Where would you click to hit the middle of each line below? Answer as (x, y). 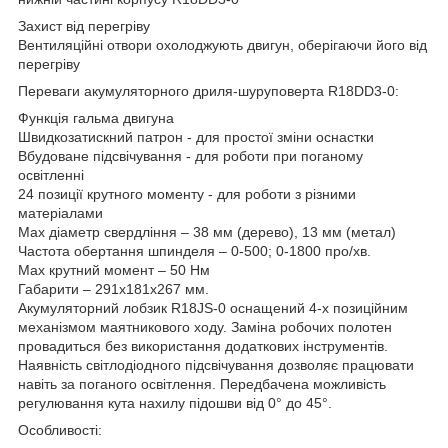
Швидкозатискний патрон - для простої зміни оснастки (196, 136)
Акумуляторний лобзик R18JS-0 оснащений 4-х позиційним (213, 307)
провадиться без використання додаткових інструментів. (203, 345)
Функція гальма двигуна (96, 117)
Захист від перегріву (84, 25)
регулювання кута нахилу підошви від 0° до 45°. (175, 402)
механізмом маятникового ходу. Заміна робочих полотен (205, 326)
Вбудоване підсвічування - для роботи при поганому (190, 155)
